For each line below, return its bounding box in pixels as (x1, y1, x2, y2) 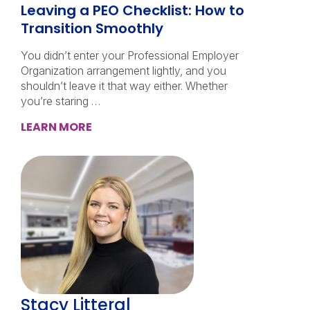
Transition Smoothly (21, 19, 163, 38)
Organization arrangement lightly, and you (21, 64, 226, 77)
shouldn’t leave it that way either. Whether (21, 79, 228, 93)
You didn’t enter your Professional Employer (21, 48, 239, 62)
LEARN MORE (21, 119, 92, 135)
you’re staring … (21, 94, 100, 108)
